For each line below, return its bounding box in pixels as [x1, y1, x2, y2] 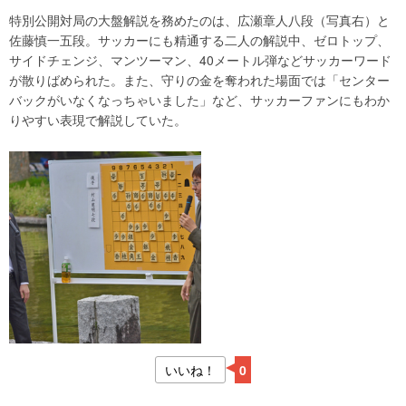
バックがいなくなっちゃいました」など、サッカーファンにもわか [9, 91, 390, 109]
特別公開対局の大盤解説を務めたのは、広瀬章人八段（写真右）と [9, 11, 390, 29]
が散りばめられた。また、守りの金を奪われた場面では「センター [9, 71, 390, 89]
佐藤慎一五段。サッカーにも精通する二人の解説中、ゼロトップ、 [9, 31, 390, 49]
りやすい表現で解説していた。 [9, 111, 187, 129]
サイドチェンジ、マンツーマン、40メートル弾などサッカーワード [9, 51, 391, 69]
